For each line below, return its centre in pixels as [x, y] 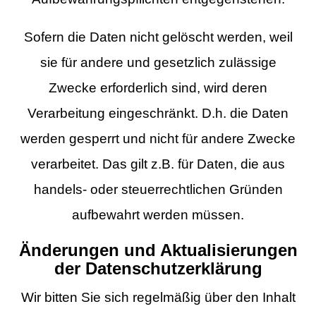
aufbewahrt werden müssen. [158, 215]
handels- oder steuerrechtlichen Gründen [158, 190]
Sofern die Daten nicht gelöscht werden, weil [158, 37]
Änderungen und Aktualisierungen [158, 251]
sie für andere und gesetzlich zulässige [158, 63]
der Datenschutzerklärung [158, 269]
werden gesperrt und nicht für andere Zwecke [158, 139]
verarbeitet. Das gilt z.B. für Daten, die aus [158, 164]
